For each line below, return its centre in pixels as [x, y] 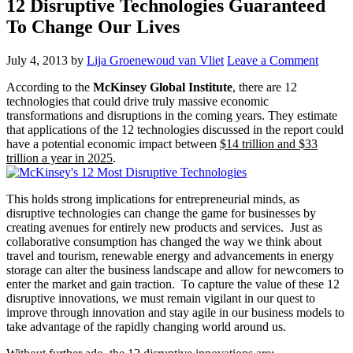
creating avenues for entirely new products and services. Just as [164, 227]
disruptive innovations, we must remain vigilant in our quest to [161, 298]
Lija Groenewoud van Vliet [155, 60]
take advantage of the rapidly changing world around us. [146, 326]
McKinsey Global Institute [163, 87]
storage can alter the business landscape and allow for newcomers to [175, 269]
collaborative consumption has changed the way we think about [164, 241]
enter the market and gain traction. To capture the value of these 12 [173, 284]
